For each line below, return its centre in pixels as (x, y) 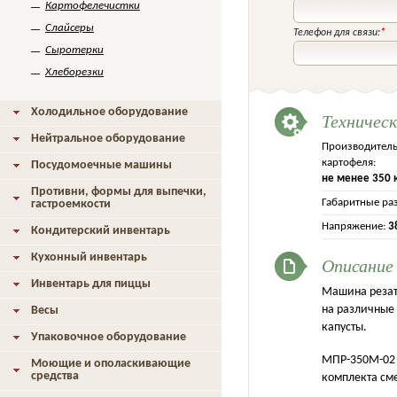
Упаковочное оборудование (109, 337)
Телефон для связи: (337, 33)
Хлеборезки (74, 72)
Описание (358, 265)
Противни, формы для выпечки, (119, 192)
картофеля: (349, 163)
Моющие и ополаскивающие (111, 364)
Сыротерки (74, 50)
